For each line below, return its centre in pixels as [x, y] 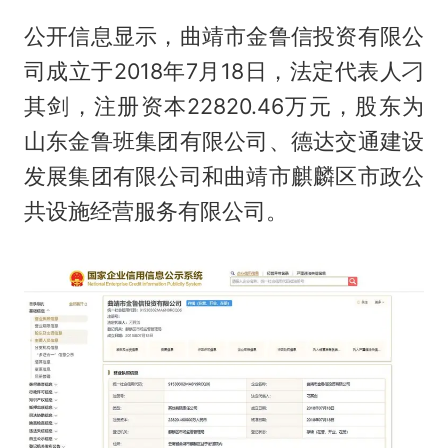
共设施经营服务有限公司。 [155, 210]
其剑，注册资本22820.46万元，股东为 [224, 105]
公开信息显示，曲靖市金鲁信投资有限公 [224, 35]
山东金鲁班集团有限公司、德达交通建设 [224, 140]
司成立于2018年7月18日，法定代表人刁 [224, 70]
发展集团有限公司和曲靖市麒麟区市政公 [224, 175]
